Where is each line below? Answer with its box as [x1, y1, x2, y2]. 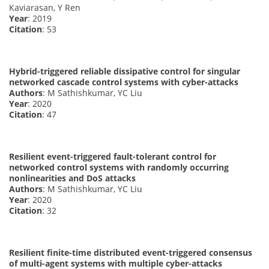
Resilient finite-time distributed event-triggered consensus [9, 246, 252, 258]
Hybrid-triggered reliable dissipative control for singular [9, 65, 240, 77]
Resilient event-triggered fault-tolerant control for [9, 150, 216, 162]
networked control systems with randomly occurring [9, 161, 229, 173]
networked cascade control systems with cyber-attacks [9, 76, 238, 88]
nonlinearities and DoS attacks [9, 172, 136, 184]
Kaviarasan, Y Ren [9, 1, 80, 13]
